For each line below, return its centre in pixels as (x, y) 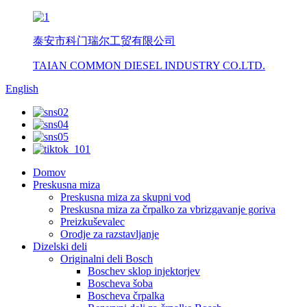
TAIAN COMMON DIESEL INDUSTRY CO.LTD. (149, 65)
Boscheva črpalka (126, 296)
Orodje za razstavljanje (110, 234)
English (22, 89)
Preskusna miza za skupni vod (125, 197)
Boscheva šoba (120, 283)
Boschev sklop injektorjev (144, 271)
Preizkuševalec (93, 222)
